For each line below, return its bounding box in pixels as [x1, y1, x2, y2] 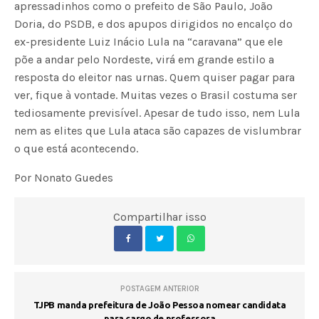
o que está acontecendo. [14, 141, 139, 155]
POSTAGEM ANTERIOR [120, 283, 199, 293]
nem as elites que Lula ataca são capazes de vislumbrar [14, 123, 302, 137]
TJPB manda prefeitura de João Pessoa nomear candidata [33, 299, 286, 310]
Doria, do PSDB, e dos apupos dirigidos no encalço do [14, 16, 293, 31]
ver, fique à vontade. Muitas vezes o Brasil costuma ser [14, 88, 298, 102]
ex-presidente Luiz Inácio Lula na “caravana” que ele [14, 34, 283, 48]
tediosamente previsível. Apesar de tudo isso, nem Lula [14, 105, 300, 120]
